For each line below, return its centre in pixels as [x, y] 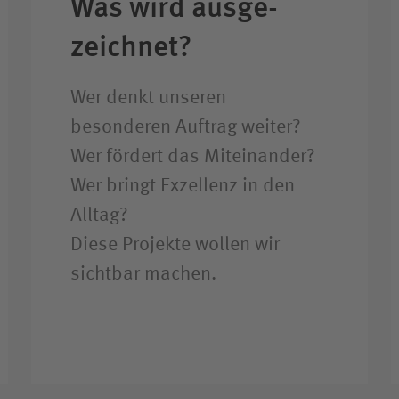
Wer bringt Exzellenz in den [183, 186]
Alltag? [100, 215]
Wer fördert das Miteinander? [193, 156]
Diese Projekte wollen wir [175, 244]
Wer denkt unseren [149, 98]
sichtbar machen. [144, 274]
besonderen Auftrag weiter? [186, 127]
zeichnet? [132, 46]
